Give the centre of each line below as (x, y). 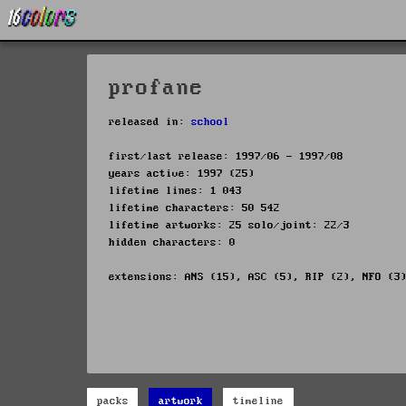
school (210, 121)
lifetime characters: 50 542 (194, 208)
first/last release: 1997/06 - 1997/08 (226, 156)
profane (156, 89)
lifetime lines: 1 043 (175, 190)
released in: (150, 121)
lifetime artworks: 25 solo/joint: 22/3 (229, 225)
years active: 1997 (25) (182, 173)
